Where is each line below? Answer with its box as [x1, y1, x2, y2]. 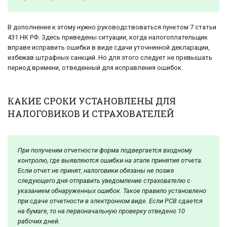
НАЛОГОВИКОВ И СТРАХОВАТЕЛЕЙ [8, 107, 174, 120]
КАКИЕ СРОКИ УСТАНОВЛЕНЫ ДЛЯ [8, 95, 176, 107]
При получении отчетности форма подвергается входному [18, 146, 192, 154]
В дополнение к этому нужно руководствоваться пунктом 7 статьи [8, 23, 216, 31]
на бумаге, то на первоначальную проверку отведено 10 [18, 207, 185, 215]
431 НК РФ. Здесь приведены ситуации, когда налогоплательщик [8, 33, 208, 42]
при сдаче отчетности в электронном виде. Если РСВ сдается [18, 197, 203, 205]
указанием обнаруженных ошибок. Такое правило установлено [18, 187, 206, 195]
